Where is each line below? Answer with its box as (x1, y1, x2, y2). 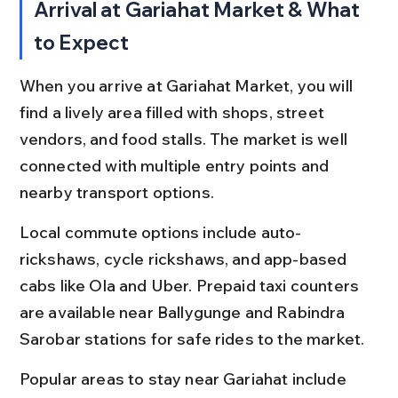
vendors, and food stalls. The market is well (19, 128, 352, 149)
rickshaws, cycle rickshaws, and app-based (19, 248, 351, 269)
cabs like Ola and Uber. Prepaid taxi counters (19, 275, 363, 296)
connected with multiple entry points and (19, 155, 333, 176)
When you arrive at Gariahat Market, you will (19, 75, 357, 96)
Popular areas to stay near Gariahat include (19, 368, 350, 389)
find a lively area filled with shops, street (19, 101, 329, 123)
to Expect (34, 29, 130, 55)
